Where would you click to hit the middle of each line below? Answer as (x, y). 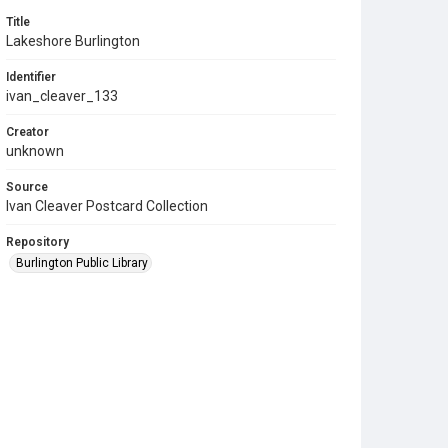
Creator (27, 131)
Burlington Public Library (82, 262)
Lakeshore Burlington (73, 40)
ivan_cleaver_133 (62, 95)
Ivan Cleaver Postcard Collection (107, 205)
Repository (37, 241)
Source (27, 186)
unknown (35, 150)
